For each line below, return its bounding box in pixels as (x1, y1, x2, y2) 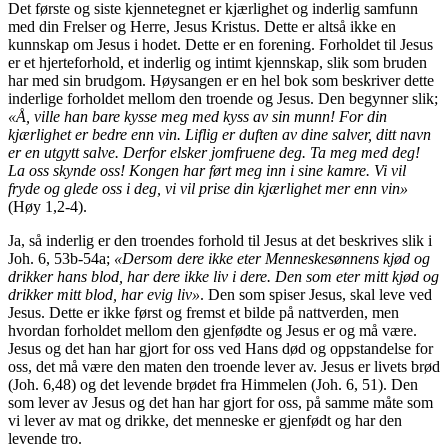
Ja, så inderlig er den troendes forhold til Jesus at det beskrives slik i (8, 231, 432, 249)
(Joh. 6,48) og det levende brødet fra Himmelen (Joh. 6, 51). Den (8, 375, 418, 393)
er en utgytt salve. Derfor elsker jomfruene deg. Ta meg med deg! (8, 143, 420, 161)
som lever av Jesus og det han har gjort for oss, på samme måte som (8, 393, 433, 411)
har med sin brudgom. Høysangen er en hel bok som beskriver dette (8, 71, 434, 89)
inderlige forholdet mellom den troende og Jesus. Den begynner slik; (8, 89, 438, 107)
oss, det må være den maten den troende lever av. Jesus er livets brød (8, 357, 440, 375)
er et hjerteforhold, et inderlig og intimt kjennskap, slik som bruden (8, 53, 427, 71)
